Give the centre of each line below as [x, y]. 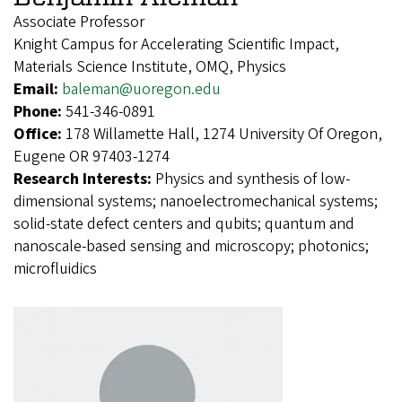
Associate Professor [79, 22]
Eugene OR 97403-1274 [92, 156]
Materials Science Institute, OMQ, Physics [150, 66]
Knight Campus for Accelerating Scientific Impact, [176, 44]
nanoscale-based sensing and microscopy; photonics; [191, 246]
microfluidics [55, 268]
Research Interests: [84, 179]
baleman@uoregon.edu [141, 89]
